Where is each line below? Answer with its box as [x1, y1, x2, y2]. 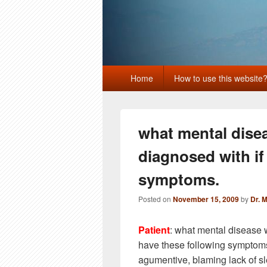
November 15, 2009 [173, 194, 239, 204]
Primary [102, 64, 135, 78]
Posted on [138, 194, 173, 204]
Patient [138, 223, 170, 237]
